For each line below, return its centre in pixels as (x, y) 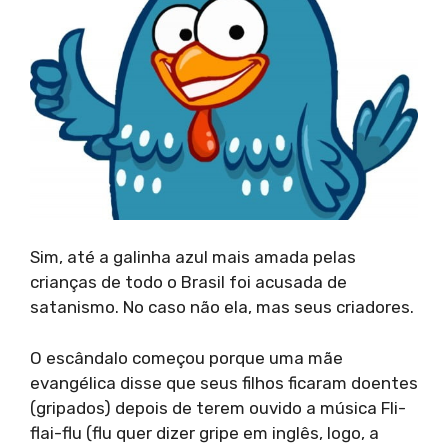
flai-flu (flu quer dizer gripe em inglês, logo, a (204, 432)
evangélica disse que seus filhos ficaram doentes (224, 382)
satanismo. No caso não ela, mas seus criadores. (222, 307)
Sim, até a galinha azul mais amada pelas (193, 257)
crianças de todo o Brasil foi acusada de (188, 282)
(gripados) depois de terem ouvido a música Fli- (218, 407)
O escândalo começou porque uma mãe (186, 357)
